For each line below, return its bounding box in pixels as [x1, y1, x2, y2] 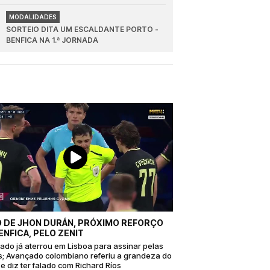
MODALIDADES [9, 13, 57, 21]
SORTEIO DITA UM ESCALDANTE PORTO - [6, 25, 159, 34]
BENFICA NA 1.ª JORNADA [6, 36, 99, 45]
